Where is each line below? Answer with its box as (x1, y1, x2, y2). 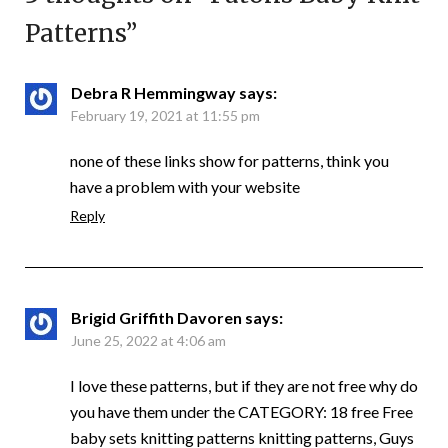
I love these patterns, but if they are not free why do (70, 375, 418, 395)
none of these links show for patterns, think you (70, 150, 389, 170)
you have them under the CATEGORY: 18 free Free (70, 401, 413, 421)
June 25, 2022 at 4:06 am (71, 331, 226, 349)
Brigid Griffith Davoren (71, 307, 242, 327)
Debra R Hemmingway (71, 82, 236, 102)
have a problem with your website (70, 176, 300, 196)
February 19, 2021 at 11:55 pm (71, 106, 260, 124)
